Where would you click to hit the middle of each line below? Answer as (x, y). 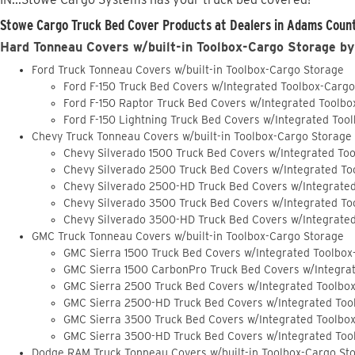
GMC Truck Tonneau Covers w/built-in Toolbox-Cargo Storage (188, 236)
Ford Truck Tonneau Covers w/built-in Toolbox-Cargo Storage (188, 69)
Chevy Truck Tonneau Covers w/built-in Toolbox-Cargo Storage (192, 136)
